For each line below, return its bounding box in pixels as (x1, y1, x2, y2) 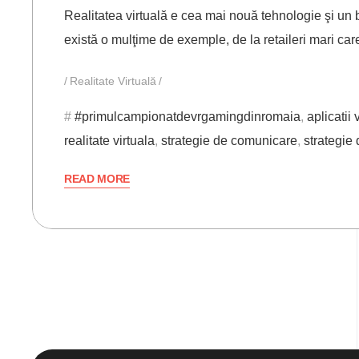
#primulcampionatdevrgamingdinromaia (75, 110, 301, 124)
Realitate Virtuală (70, 75, 156, 88)
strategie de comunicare (161, 134, 297, 148)
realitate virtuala (64, 134, 155, 148)
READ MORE (64, 172, 131, 186)
